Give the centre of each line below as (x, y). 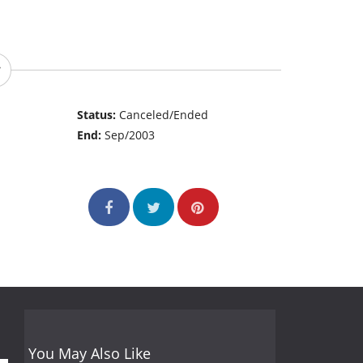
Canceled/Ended (164, 115)
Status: (98, 115)
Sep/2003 (130, 135)
